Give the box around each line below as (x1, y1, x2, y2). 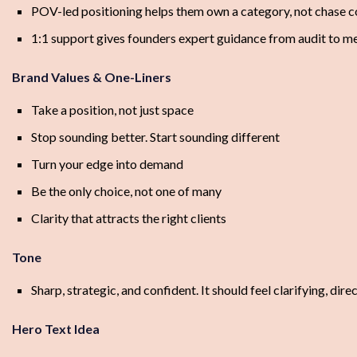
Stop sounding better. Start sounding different (31, 129, 280, 145)
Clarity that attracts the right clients (31, 210, 226, 226)
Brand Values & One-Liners (12, 69, 171, 85)
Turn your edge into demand (31, 156, 183, 172)
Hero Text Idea (12, 321, 100, 337)
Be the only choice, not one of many (31, 183, 222, 199)
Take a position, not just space (31, 102, 194, 118)
